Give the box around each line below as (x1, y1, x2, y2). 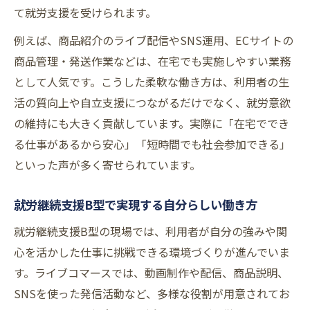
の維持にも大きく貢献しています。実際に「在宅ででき (14, 115, 289, 132)
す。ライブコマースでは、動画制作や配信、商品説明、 (14, 264, 289, 282)
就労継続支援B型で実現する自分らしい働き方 (14, 196, 257, 214)
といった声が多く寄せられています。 (14, 156, 201, 174)
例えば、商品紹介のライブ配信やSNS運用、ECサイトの (14, 32, 293, 49)
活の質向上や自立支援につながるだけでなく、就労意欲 (14, 94, 291, 111)
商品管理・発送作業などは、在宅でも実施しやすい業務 (14, 53, 291, 70)
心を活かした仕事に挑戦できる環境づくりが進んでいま (14, 244, 290, 261)
